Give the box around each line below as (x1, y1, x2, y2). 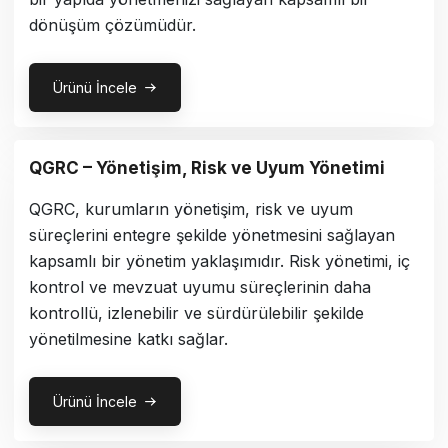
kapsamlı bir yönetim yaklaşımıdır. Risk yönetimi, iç (29, 251, 410, 272)
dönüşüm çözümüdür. (29, 14, 196, 35)
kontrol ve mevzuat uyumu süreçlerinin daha (29, 277, 371, 298)
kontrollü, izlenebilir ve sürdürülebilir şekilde (29, 303, 364, 324)
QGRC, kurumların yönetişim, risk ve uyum (29, 199, 353, 220)
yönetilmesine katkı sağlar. (29, 329, 228, 350)
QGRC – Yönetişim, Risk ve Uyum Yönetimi (29, 158, 385, 179)
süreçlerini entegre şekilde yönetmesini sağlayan (29, 225, 395, 246)
